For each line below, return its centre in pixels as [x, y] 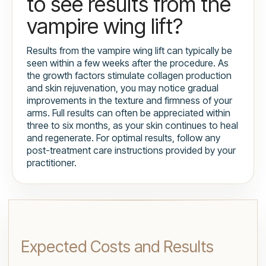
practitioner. [52, 163]
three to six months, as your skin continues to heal [132, 126]
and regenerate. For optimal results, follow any [123, 138]
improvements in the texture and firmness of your [129, 101]
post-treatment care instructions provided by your [131, 151]
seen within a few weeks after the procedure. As [128, 63]
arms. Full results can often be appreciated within [129, 113]
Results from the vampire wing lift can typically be [129, 51]
